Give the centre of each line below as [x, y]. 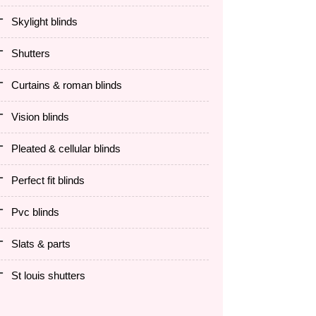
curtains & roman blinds [71, 85]
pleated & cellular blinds [69, 148]
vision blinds [44, 117]
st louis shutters [52, 275]
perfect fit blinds [51, 180]
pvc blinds [39, 212]
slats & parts [44, 244]
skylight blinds [48, 22]
